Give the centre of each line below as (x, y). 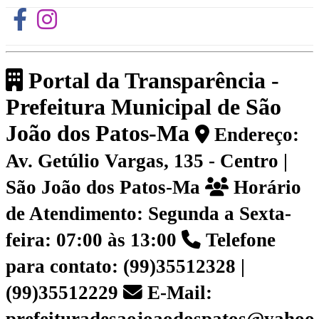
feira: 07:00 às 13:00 (94, 240)
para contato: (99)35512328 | (125, 267)
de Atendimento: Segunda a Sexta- (148, 214)
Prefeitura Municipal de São (143, 107)
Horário (265, 188)
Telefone (238, 240)
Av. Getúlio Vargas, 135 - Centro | (147, 161)
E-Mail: (177, 293)
